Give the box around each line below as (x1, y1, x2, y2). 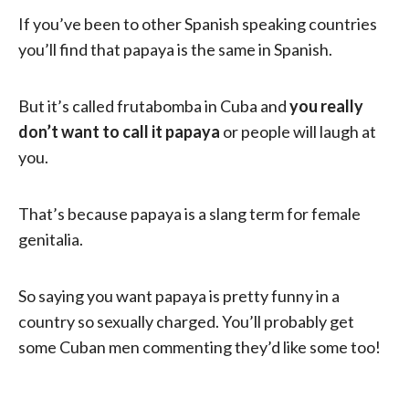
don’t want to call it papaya (18, 121, 220, 142)
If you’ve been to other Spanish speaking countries (18, 13, 377, 34)
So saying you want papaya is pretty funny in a (18, 285, 340, 306)
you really (289, 95, 363, 116)
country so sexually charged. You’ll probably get (18, 310, 354, 331)
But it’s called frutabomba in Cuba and (18, 95, 289, 116)
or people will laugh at (220, 121, 376, 142)
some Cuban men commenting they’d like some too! (18, 336, 381, 357)
